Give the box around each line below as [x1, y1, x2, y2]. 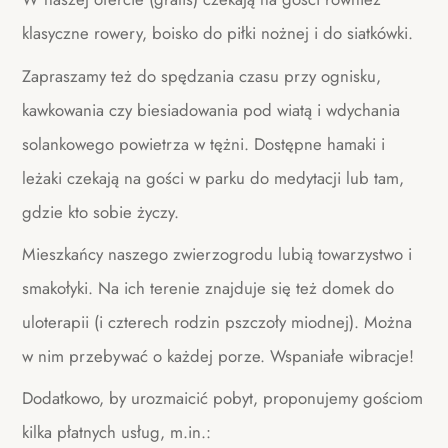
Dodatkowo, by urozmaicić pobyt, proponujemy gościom [22, 386, 424, 411]
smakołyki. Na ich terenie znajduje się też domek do [22, 276, 395, 301]
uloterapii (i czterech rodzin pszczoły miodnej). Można [22, 310, 413, 335]
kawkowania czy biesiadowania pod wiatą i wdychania [22, 97, 401, 122]
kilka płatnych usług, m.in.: [22, 420, 217, 445]
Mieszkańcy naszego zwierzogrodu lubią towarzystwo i [22, 242, 413, 267]
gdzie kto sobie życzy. [22, 199, 180, 224]
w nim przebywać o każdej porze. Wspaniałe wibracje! [22, 344, 415, 369]
